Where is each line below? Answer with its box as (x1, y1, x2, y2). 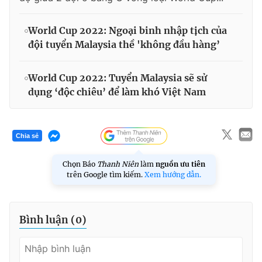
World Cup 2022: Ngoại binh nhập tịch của (28, 24, 227, 36)
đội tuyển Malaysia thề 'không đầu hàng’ (28, 38, 220, 50)
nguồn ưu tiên (156, 159, 205, 168)
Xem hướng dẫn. (144, 170, 201, 179)
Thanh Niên (97, 159, 139, 168)
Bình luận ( (19, 213, 75, 226)
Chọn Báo (63, 159, 97, 168)
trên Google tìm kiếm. (67, 170, 144, 179)
